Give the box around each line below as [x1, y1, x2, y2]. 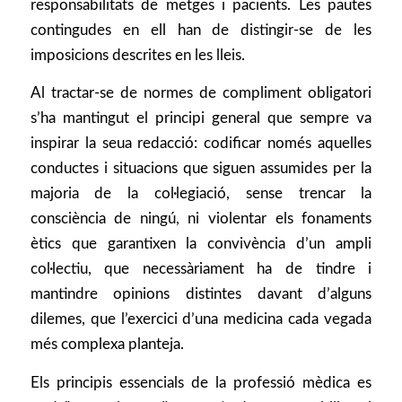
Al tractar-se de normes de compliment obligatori [30, 85, 372, 101]
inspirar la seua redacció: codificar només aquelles [30, 135, 372, 152]
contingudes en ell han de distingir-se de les [30, 22, 372, 38]
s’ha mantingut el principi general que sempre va [30, 110, 372, 127]
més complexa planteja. [30, 336, 184, 353]
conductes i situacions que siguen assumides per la [30, 161, 372, 177]
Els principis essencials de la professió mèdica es [30, 374, 372, 390]
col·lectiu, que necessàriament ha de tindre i [30, 261, 372, 277]
